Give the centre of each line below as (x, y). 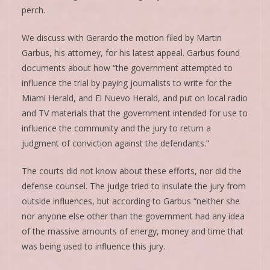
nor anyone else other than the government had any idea (133, 216)
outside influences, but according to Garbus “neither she (131, 201)
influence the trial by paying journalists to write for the (127, 83)
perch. (33, 10)
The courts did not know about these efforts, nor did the (132, 171)
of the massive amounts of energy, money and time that (133, 231)
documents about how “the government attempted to (127, 67)
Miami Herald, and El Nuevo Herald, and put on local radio (135, 98)
